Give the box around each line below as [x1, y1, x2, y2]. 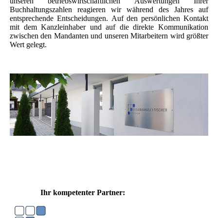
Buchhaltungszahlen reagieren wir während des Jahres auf [10, 5, 208, 14]
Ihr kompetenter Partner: [40, 188, 125, 197]
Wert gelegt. [10, 40, 47, 49]
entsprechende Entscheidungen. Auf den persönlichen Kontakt [10, 14, 208, 23]
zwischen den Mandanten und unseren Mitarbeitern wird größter [10, 32, 208, 40]
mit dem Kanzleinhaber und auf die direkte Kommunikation [10, 23, 208, 32]
